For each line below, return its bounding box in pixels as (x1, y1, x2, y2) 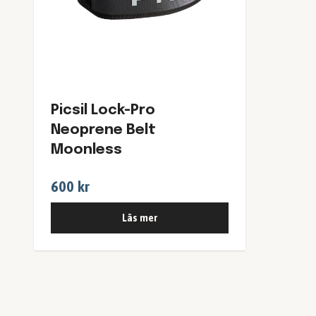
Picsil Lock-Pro (51, 102, 155, 118)
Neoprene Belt (51, 122, 156, 138)
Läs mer (122, 212, 157, 224)
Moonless (51, 142, 122, 157)
